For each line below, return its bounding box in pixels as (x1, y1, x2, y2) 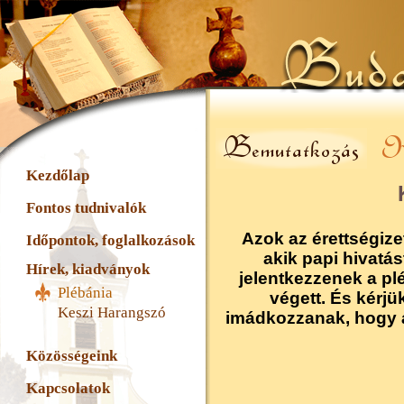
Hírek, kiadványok (26, 261, 150, 278)
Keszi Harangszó (58, 304, 166, 321)
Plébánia (58, 284, 113, 301)
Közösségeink (26, 347, 117, 364)
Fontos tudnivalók (26, 199, 146, 216)
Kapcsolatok (26, 380, 110, 397)
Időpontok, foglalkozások (26, 232, 195, 249)
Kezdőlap (26, 167, 89, 184)
